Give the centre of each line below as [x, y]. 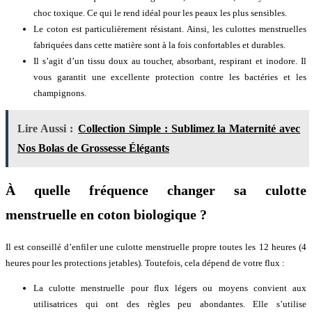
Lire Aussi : [45, 129]
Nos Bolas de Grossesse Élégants [93, 148]
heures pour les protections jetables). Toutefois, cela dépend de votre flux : [145, 263]
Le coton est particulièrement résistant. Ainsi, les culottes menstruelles [170, 29]
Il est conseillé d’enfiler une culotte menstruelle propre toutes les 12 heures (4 [156, 247]
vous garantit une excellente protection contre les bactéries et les [170, 77]
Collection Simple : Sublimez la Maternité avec [189, 129]
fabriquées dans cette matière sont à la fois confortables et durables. [159, 45]
